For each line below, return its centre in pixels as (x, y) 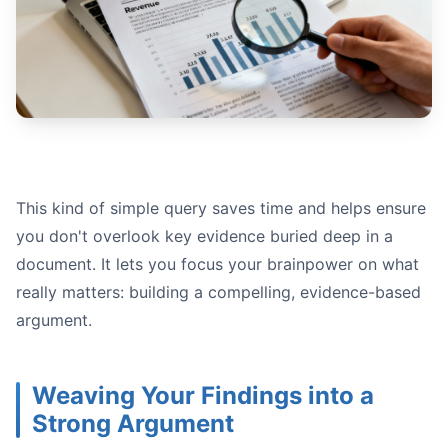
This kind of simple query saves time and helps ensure (221, 208)
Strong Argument (133, 424)
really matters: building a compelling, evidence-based (218, 292)
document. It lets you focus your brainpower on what (217, 264)
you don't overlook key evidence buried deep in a (204, 236)
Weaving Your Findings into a (203, 396)
